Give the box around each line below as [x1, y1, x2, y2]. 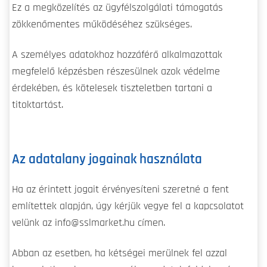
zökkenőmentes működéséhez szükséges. [12, 18, 192, 30]
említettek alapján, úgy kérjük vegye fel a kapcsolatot [12, 201, 244, 212]
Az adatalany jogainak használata [12, 152, 202, 166]
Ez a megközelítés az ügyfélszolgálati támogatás [12, 2, 223, 13]
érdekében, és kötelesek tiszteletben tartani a [12, 82, 212, 94]
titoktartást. [12, 99, 63, 110]
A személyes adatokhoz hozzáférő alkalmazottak [12, 49, 222, 60]
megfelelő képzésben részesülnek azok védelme [12, 66, 220, 77]
